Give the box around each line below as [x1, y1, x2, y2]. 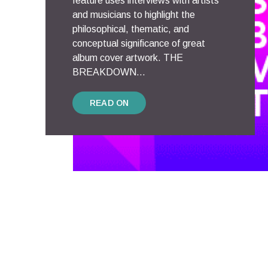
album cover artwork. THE [72, 52, 183, 63]
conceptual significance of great [72, 38, 205, 48]
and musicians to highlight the [72, 9, 195, 20]
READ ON [90, 98, 129, 108]
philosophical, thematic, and [72, 23, 189, 34]
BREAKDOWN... [72, 66, 145, 77]
